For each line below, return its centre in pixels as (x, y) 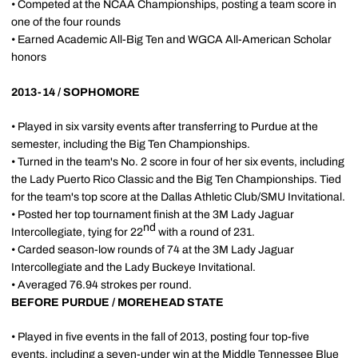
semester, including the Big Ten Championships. (131, 144)
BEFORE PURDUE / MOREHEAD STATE (117, 302)
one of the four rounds (66, 22)
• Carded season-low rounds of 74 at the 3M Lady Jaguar (153, 250)
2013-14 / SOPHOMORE (76, 92)
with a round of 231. (205, 232)
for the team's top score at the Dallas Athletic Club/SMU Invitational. (178, 197)
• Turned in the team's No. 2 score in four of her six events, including (178, 162)
